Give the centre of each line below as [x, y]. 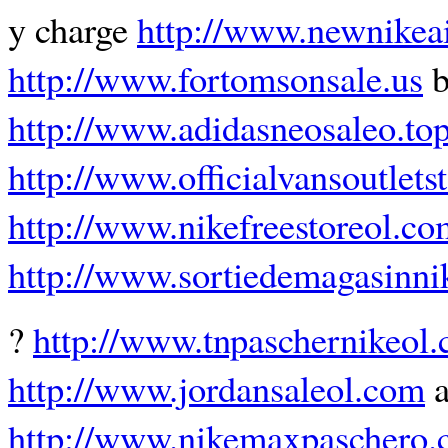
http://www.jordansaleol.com [216, 388]
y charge [72, 29]
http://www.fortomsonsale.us [215, 78]
